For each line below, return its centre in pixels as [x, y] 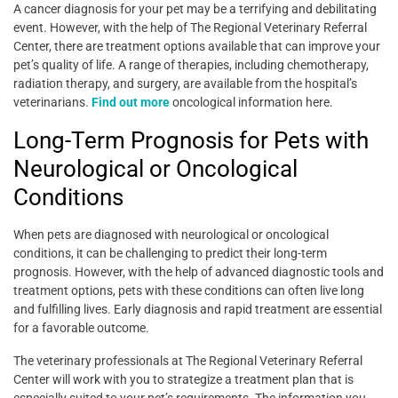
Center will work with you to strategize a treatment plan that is [183, 380]
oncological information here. [253, 103]
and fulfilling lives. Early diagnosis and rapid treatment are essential [198, 310]
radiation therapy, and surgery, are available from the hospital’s [185, 84]
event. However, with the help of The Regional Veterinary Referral [190, 28]
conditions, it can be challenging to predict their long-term [170, 254]
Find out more [131, 103]
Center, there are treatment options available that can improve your [197, 47]
